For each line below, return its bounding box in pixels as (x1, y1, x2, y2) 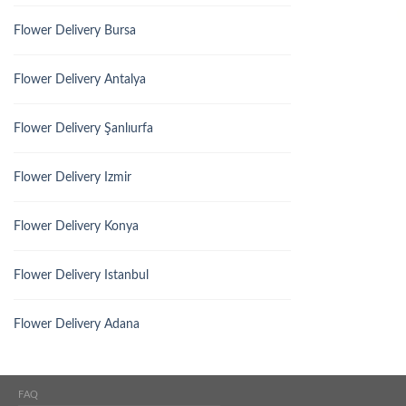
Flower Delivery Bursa (14, 23, 136, 37)
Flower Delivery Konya (14, 218, 139, 233)
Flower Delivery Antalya (14, 72, 146, 86)
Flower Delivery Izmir (14, 169, 131, 184)
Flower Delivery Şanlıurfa (14, 121, 153, 135)
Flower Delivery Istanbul (14, 267, 149, 282)
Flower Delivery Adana (14, 316, 140, 331)
